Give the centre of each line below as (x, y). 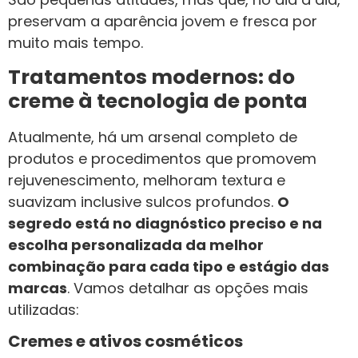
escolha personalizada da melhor (136, 245)
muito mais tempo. (76, 43)
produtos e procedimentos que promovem (162, 158)
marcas (38, 288)
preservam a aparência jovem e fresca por (163, 22)
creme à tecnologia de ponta (158, 101)
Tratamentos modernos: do (151, 77)
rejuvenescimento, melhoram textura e (147, 180)
